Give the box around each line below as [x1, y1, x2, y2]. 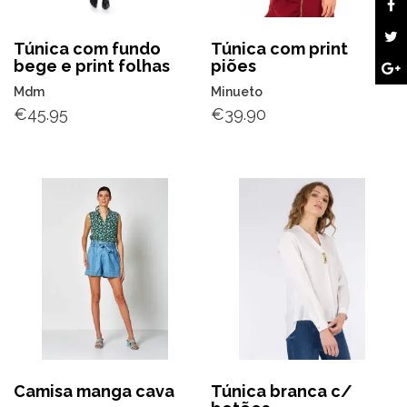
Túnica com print [211, 39, 349, 58]
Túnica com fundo [14, 39, 161, 58]
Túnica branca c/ [211, 381, 353, 401]
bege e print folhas [14, 56, 170, 75]
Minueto [211, 84, 263, 99]
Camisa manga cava [14, 381, 174, 401]
